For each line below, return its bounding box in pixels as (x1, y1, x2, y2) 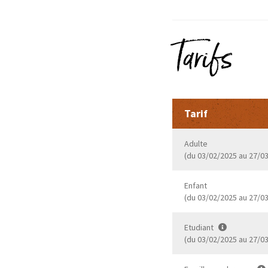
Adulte (184, 138, 208, 149)
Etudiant (184, 222, 215, 233)
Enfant (184, 180, 207, 191)
